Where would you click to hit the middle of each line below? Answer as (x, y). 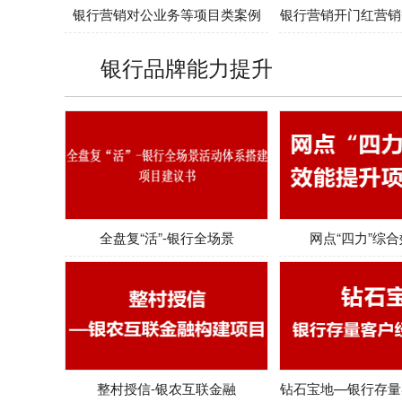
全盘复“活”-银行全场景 (166, 237)
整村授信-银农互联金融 (166, 388)
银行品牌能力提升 (187, 67)
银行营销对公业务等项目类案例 (166, 14)
